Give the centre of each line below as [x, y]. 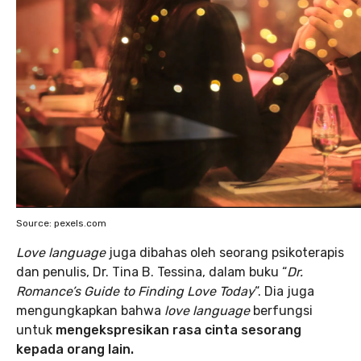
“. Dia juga [284, 291]
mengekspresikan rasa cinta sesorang [178, 330]
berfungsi [281, 311]
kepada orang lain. [75, 349]
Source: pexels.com [61, 223]
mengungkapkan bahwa [90, 311]
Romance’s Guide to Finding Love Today [135, 291]
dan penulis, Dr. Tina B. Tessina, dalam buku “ [151, 272]
